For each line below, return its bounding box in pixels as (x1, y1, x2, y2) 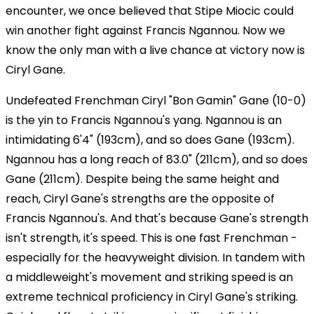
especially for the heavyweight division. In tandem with (6, 249, 305, 266)
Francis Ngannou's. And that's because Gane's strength (6, 210, 308, 226)
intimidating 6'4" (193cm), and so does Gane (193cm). (6, 131, 294, 148)
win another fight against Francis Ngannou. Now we (6, 22, 285, 39)
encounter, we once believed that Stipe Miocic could (6, 2, 294, 19)
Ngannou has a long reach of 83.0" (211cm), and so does (6, 151, 308, 168)
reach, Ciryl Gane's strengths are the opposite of (6, 190, 275, 207)
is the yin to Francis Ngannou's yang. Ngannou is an (6, 111, 282, 128)
